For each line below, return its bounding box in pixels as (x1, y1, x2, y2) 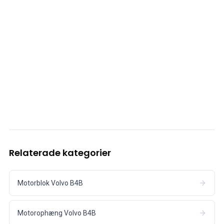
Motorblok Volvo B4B (17, 178, 83, 187)
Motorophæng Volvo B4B (17, 208, 96, 217)
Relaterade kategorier (9, 146, 111, 159)
